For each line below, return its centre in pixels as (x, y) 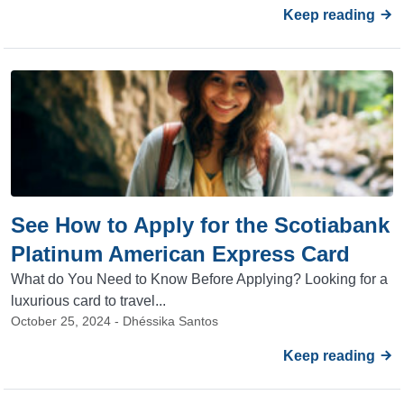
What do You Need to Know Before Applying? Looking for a (199, 279)
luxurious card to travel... (88, 301)
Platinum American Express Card (180, 254)
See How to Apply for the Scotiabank (200, 225)
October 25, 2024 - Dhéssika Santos (115, 321)
